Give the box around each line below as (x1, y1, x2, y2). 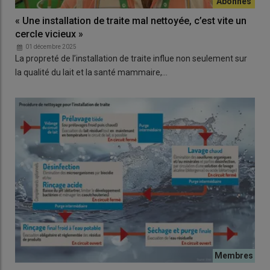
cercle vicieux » (15, 28, 83, 40)
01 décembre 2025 (25, 43, 77, 50)
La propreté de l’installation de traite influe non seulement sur (15, 53, 247, 63)
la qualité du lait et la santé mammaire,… (15, 67, 168, 77)
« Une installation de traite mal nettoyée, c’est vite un (15, 14, 246, 27)
